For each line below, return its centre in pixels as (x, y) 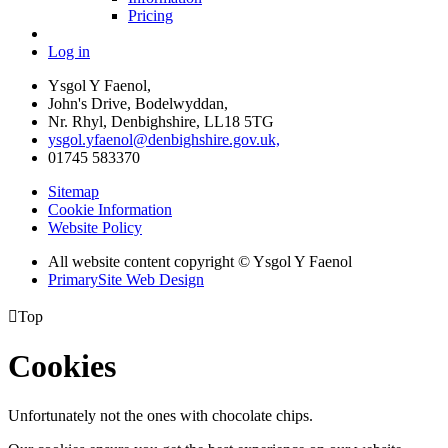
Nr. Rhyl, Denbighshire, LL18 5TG (161, 121)
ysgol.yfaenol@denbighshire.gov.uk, (164, 139)
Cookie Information (110, 209)
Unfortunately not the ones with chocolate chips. (160, 415)
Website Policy (95, 227)
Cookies (62, 366)
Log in (69, 51)
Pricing (150, 15)
